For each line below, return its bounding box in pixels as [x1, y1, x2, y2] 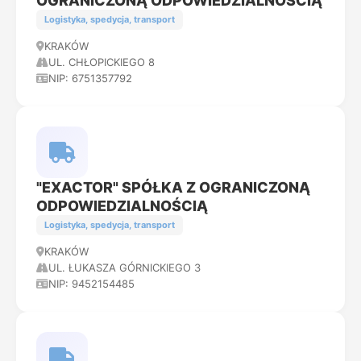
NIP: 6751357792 [48, 72, 132, 85]
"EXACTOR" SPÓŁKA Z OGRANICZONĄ [36, 179, 310, 196]
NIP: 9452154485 [48, 277, 135, 290]
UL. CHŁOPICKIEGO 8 [48, 56, 155, 68]
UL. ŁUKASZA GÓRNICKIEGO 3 [48, 261, 201, 274]
